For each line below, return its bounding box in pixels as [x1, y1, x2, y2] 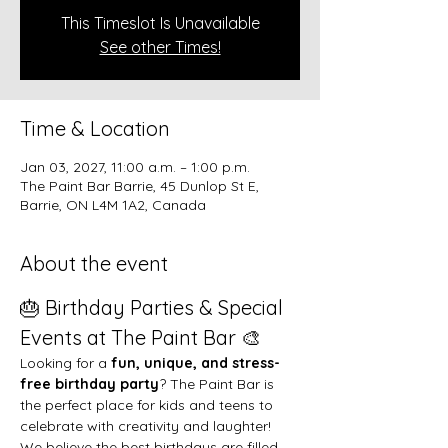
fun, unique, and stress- [111, 353, 280, 372]
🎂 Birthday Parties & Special [20, 294, 288, 320]
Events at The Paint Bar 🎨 [20, 324, 261, 350]
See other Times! [99, 36, 221, 57]
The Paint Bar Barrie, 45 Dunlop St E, [20, 176, 259, 195]
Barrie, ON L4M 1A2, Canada [20, 195, 206, 214]
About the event [20, 250, 168, 276]
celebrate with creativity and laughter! [20, 416, 271, 435]
